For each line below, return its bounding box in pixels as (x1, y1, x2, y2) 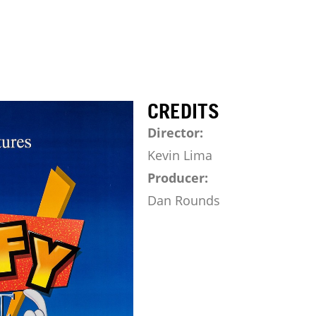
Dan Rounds (147, 192, 220, 209)
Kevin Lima (147, 147, 212, 164)
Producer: (147, 169, 208, 186)
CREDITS (147, 98, 219, 123)
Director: (147, 124, 203, 141)
